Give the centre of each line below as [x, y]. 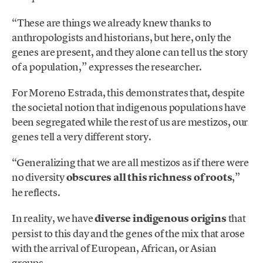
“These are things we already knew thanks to [112, 22]
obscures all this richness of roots [149, 178]
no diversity [39, 177]
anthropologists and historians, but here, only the [122, 37]
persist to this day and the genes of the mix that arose [129, 234]
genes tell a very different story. [82, 136]
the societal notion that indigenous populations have [129, 107]
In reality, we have [53, 218]
